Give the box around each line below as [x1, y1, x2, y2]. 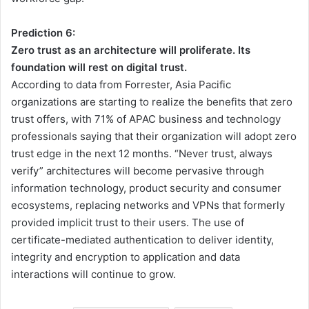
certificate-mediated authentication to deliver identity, [11, 233, 274, 247]
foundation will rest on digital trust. [11, 61, 187, 74]
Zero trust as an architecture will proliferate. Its [11, 43, 250, 57]
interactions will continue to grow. [11, 268, 176, 281]
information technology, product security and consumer [11, 181, 281, 195]
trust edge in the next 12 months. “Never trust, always [11, 147, 272, 161]
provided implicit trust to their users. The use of [11, 216, 244, 230]
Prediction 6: [11, 26, 75, 40]
